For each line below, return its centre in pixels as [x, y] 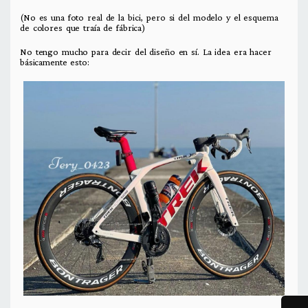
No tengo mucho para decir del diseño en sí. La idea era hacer [146, 52]
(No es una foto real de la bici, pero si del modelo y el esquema [149, 18]
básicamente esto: [56, 62]
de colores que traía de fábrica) [83, 28]
